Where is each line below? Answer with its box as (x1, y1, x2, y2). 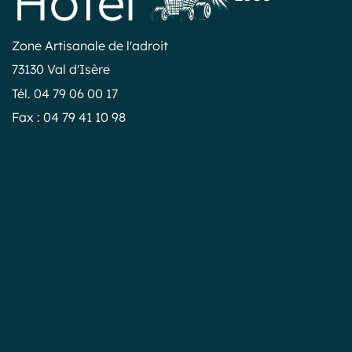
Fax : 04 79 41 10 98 (12, 108, 126, 125)
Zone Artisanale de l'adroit (12, 36, 168, 53)
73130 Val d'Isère (12, 60, 110, 78)
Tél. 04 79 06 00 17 (12, 84, 118, 101)
